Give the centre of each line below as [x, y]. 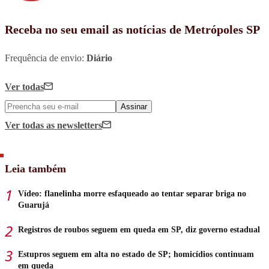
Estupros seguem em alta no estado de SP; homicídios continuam [136, 255]
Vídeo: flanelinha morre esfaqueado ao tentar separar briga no [132, 194]
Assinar [134, 107]
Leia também [35, 169]
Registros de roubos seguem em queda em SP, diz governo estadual [139, 230]
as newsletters [74, 125]
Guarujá [34, 205]
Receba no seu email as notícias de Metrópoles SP [132, 30]
